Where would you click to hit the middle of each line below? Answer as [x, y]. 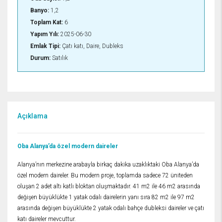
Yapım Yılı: [45, 34]
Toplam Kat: [47, 23]
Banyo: [40, 11]
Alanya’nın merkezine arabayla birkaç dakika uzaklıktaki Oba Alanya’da [108, 165]
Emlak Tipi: [45, 46]
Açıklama [32, 116]
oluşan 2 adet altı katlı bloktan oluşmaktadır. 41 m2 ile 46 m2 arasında [109, 187]
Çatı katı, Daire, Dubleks [92, 46]
